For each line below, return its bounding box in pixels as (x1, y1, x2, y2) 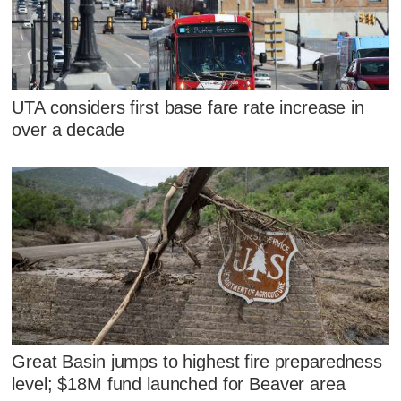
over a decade (12, 119, 124, 140)
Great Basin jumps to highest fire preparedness (12, 352, 382, 372)
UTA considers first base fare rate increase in (12, 97, 364, 117)
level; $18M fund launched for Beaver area (12, 374, 346, 395)
